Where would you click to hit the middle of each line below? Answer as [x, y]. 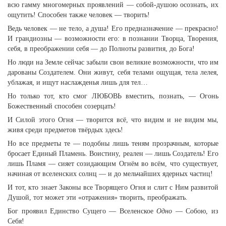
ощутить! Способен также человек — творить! [79, 15]
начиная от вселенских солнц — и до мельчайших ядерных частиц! [110, 174]
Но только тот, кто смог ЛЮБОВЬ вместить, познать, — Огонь [113, 96]
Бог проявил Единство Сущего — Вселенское [82, 211]
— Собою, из [195, 211]
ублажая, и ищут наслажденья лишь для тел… [78, 82]
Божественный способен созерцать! [62, 106]
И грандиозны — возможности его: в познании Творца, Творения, [113, 39]
